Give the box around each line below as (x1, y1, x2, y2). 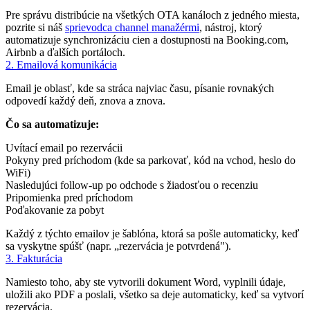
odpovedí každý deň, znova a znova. (6, 94, 165, 107)
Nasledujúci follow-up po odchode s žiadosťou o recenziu (6, 179, 258, 191)
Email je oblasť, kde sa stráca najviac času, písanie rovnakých (6, 82, 274, 94)
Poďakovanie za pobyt (6, 203, 104, 216)
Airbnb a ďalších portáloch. (6, 46, 125, 58)
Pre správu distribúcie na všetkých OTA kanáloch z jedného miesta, (6, 8, 300, 21)
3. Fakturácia (6, 252, 62, 264)
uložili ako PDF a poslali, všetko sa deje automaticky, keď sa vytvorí (6, 288, 304, 300)
